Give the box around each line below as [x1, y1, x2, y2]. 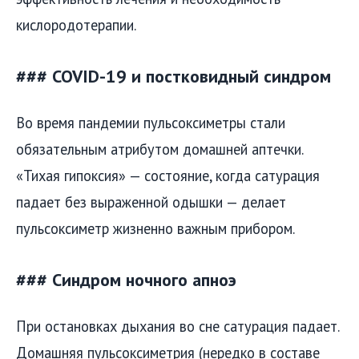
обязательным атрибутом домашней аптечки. [16, 139, 303, 159]
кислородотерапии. [16, 14, 136, 34]
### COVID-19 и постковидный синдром [16, 64, 331, 87]
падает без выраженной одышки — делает [16, 192, 286, 212]
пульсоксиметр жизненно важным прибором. [16, 218, 295, 238]
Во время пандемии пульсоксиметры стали [16, 112, 285, 132]
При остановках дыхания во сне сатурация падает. [16, 316, 339, 336]
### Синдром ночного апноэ [16, 268, 236, 291]
